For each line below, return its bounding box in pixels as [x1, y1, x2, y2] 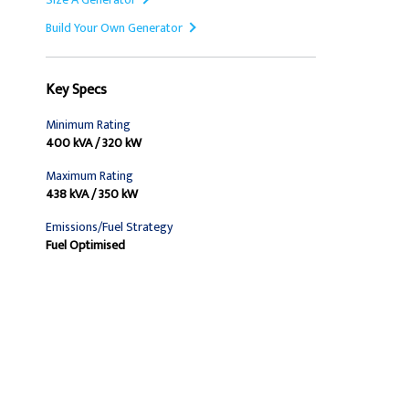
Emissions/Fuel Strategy [46, 216, 173, 237]
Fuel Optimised [46, 235, 125, 256]
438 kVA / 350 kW [46, 184, 138, 204]
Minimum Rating [46, 114, 131, 135]
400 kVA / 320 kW [46, 132, 142, 153]
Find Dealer [128, 368, 184, 386]
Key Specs [46, 78, 107, 102]
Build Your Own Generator [46, 17, 183, 38]
